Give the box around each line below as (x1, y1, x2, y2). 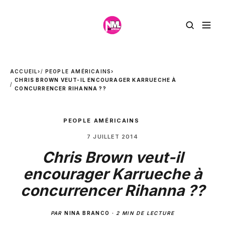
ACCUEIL (10, 68, 38, 74)
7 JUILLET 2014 (87, 133, 138, 140)
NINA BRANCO (64, 210, 110, 216)
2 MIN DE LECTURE (116, 210, 175, 216)
